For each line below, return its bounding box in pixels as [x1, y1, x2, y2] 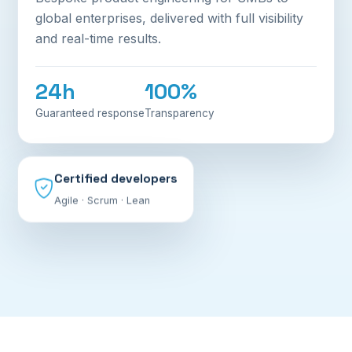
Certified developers [54, 169, 178, 185]
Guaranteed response [35, 106, 145, 119]
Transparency [145, 106, 214, 119]
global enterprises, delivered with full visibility [35, 9, 303, 26]
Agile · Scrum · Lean [54, 192, 150, 205]
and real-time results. [35, 30, 161, 46]
